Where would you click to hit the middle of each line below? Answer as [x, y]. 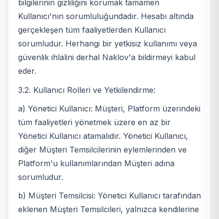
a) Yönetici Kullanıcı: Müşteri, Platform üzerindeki [109, 108]
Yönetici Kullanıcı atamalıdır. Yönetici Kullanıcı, [103, 136]
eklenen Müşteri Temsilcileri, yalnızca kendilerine [109, 209]
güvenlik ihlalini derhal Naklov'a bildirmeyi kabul [107, 57]
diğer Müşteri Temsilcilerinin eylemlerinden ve [102, 149]
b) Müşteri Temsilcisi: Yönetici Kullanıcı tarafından [109, 196]
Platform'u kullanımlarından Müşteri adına [96, 163]
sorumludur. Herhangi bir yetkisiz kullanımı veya [108, 44]
